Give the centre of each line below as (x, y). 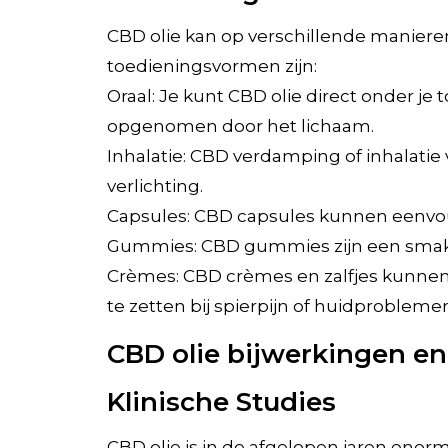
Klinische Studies (221, 401)
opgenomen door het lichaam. (240, 125)
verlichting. (154, 185)
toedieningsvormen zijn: (211, 65)
